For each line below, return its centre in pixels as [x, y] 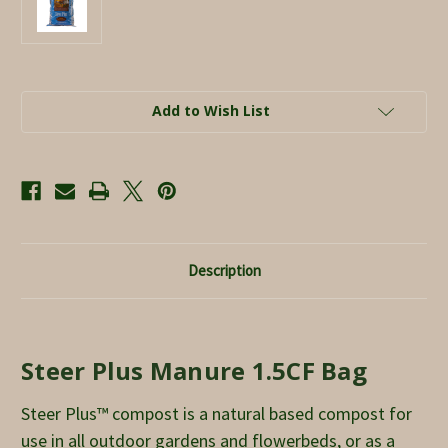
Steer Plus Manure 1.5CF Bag [194, 370]
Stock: [42, 118]
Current [47, 99]
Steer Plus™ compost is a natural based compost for [216, 413]
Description [224, 270]
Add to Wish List [211, 110]
